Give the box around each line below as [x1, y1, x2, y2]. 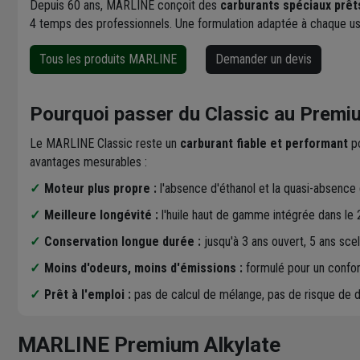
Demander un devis [215, 51, 312, 67]
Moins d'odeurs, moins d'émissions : [44, 260, 243, 276]
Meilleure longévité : [44, 207, 158, 223]
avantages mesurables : [30, 153, 147, 170]
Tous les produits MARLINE [39, 51, 177, 67]
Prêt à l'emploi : [44, 286, 131, 302]
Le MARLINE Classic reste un [30, 135, 180, 151]
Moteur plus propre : [44, 180, 157, 196]
